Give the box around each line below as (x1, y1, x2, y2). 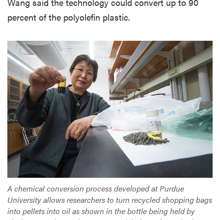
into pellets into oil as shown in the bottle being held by (7, 205, 195, 217)
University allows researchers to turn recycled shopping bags (7, 193, 212, 205)
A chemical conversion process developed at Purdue (7, 182, 184, 194)
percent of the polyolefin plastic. (7, 11, 130, 24)
